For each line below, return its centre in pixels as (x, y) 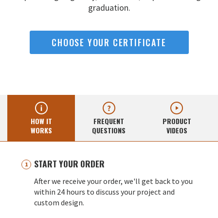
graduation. (109, 8)
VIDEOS (177, 130)
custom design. (59, 203)
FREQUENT (109, 121)
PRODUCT (177, 121)
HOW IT (41, 121)
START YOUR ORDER (69, 164)
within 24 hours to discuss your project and (104, 192)
